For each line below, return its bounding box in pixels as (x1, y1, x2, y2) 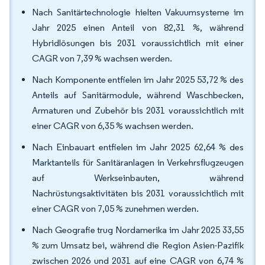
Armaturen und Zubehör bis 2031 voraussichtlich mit (32, 105, 244, 116)
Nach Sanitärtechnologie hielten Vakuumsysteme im (32, 7, 244, 18)
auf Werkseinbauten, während (32, 172, 244, 183)
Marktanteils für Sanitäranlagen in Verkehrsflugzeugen (32, 157, 244, 168)
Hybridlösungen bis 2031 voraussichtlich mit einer (32, 37, 244, 49)
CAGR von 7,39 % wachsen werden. (32, 53, 172, 64)
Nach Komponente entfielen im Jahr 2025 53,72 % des (32, 74, 244, 85)
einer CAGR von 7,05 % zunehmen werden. (32, 203, 199, 214)
